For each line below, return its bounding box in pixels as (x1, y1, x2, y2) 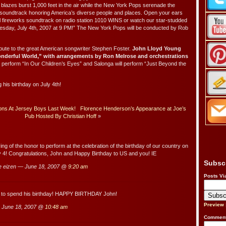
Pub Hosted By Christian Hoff (24, 113, 96, 120)
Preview (204, 202, 224, 208)
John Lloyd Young (132, 45, 181, 52)
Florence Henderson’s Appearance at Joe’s (80, 105, 186, 112)
